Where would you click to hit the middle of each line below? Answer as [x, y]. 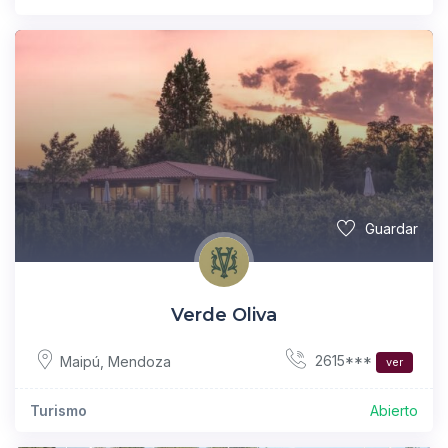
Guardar [391, 229]
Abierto [394, 411]
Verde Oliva [224, 315]
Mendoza [139, 361]
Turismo [58, 411]
